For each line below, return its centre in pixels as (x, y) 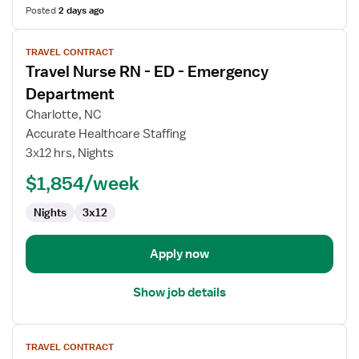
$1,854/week (83, 183)
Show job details (179, 292)
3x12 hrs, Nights (70, 153)
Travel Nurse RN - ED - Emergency (147, 71)
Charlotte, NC (63, 115)
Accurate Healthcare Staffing (106, 134)
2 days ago (81, 10)
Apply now (179, 254)
